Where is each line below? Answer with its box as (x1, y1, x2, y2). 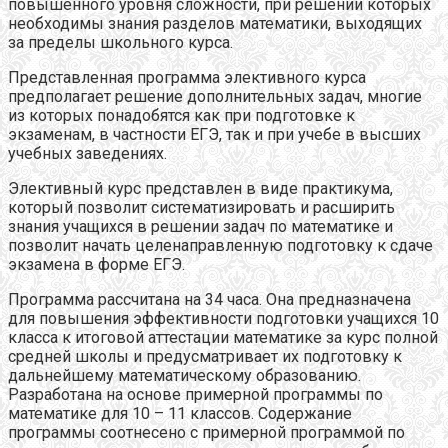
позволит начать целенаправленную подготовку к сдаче (8, 235, 433, 255)
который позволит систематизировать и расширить (8, 197, 395, 217)
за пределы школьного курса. (8, 32, 233, 52)
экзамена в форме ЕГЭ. (8, 254, 185, 274)
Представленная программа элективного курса (8, 67, 366, 87)
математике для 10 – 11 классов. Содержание (8, 403, 352, 423)
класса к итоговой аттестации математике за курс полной (8, 327, 438, 347)
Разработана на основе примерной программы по (8, 384, 383, 404)
